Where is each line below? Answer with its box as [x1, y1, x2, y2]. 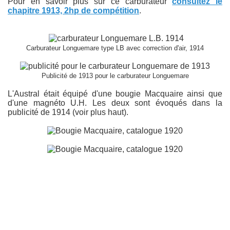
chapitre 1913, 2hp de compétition [8, 6, 139, 15]
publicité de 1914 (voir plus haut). [8, 108, 128, 117]
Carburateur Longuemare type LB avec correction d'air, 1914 [26, 44, 204, 52]
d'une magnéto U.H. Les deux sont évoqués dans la [8, 99, 222, 107]
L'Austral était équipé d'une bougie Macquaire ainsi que [8, 89, 222, 98]
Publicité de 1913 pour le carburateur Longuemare [41, 72, 189, 80]
